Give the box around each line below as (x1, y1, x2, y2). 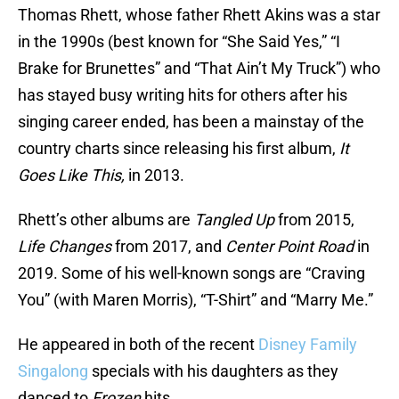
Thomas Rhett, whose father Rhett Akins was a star (18, 5, 380, 25)
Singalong (18, 362, 88, 381)
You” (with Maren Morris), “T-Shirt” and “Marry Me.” (18, 290, 373, 310)
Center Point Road (225, 237, 354, 256)
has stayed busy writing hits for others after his (18, 85, 347, 105)
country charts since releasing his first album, (18, 139, 339, 159)
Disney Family (258, 335, 357, 354)
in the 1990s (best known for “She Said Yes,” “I (18, 32, 340, 52)
